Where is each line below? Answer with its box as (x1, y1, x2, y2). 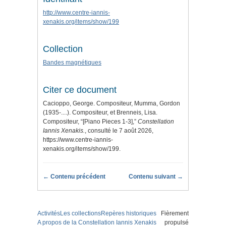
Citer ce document (43, 85, 117, 95)
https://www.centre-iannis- (43, 136, 113, 144)
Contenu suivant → (129, 173, 183, 181)
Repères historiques (101, 210, 156, 217)
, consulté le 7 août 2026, (85, 127, 153, 135)
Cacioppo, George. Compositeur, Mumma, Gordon (43, 100, 180, 107)
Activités (37, 210, 60, 217)
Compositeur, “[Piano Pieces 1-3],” (43, 118, 138, 126)
